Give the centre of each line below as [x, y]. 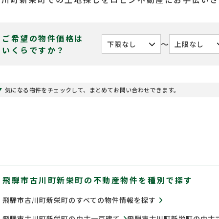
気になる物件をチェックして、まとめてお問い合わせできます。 [92, 90]
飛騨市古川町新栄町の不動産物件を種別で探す [98, 180]
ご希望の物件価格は [43, 38]
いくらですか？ [34, 50]
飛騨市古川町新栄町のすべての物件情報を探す [79, 200]
